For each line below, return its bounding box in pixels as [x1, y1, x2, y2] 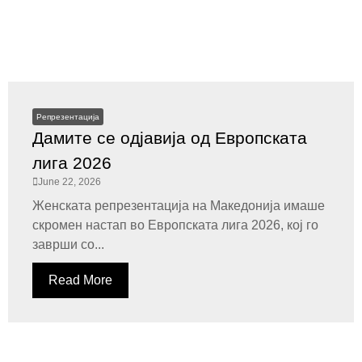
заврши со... [32, 238, 104, 251]
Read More [48, 273, 112, 287]
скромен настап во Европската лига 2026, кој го [32, 218, 318, 232]
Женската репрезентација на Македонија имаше [32, 199, 325, 213]
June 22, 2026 [38, 176, 101, 187]
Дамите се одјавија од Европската [32, 128, 307, 147]
